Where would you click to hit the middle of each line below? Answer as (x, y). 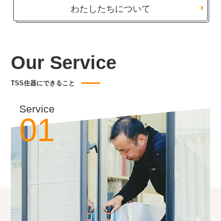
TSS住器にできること (43, 83)
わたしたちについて (110, 9)
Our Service (64, 63)
